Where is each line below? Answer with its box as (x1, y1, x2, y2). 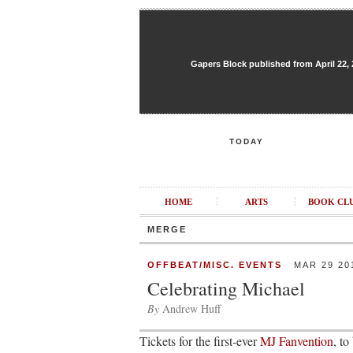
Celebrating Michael (147, 276, 305, 301)
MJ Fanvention (260, 333, 333, 349)
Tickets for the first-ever (139, 333, 260, 349)
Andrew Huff (159, 301, 221, 316)
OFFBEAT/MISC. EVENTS (147, 260, 282, 269)
